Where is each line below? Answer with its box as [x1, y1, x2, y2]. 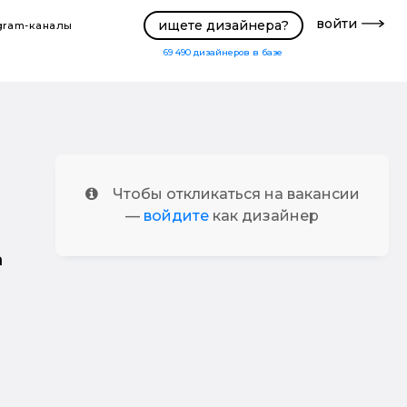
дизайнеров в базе [194, 46, 283, 57]
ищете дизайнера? [157, 16, 289, 34]
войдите [144, 207, 210, 224]
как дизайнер [209, 207, 320, 224]
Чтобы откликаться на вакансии [112, 185, 360, 203]
